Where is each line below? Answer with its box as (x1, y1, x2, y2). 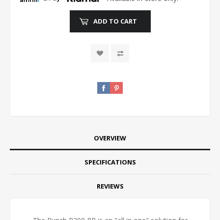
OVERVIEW (94, 133, 126, 142)
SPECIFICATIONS (84, 157, 136, 166)
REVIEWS (96, 181, 124, 191)
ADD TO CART (93, 17, 137, 26)
